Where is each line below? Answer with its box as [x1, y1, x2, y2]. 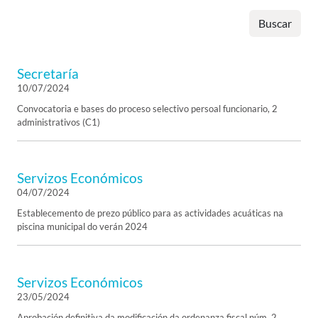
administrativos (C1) [17, 116, 100, 128]
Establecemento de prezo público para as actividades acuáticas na [17, 207, 283, 219]
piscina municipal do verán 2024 [17, 221, 148, 232]
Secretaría [17, 65, 79, 82]
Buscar [258, 16, 292, 30]
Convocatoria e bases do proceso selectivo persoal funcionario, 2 [17, 103, 278, 114]
